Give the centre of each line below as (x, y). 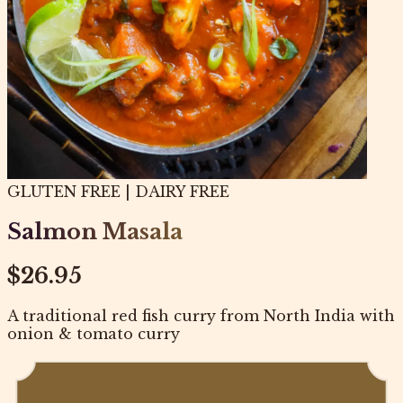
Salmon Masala (95, 231)
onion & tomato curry (94, 333)
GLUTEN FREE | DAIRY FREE (118, 191)
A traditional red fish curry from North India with (201, 315)
